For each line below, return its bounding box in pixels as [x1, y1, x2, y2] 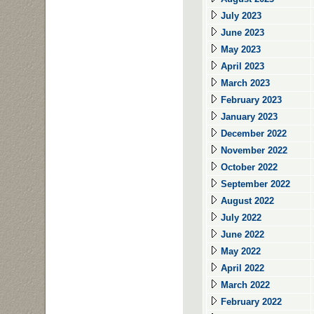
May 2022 [218, 246, 261, 257]
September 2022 [218, 179, 290, 189]
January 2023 [218, 111, 278, 122]
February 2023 [218, 95, 282, 105]
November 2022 [218, 145, 287, 156]
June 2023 [218, 27, 264, 38]
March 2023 [218, 78, 270, 88]
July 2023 [218, 11, 261, 21]
